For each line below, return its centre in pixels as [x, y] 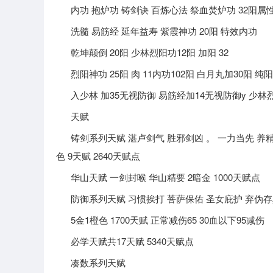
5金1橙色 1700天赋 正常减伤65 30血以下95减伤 [160, 220]
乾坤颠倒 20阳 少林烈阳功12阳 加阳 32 [142, 52]
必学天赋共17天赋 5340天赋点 [125, 241]
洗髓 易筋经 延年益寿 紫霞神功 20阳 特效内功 [157, 31]
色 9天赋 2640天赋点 [98, 156]
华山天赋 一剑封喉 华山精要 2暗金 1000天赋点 [158, 177]
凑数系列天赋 [91, 262]
